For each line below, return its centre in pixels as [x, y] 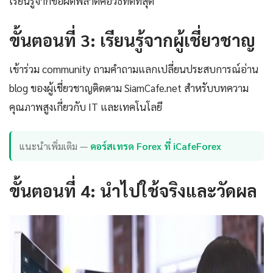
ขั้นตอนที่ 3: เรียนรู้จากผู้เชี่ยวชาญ [132, 40]
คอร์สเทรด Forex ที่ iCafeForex [156, 146]
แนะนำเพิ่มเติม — [55, 146]
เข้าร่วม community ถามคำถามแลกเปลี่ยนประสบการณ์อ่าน [134, 69]
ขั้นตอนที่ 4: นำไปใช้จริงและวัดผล [133, 190]
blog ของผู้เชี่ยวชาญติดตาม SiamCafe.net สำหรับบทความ [129, 88]
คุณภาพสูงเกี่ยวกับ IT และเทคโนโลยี [86, 107]
